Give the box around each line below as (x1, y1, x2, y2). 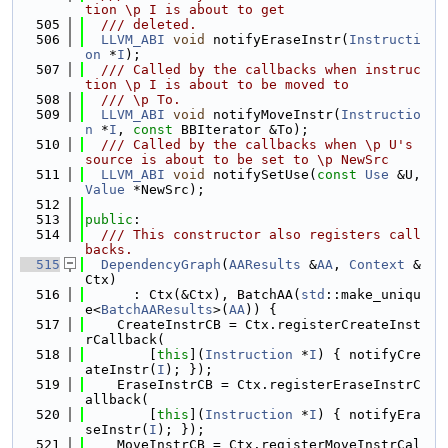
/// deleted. (85, 17, 197, 32)
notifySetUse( (205, 167, 317, 182)
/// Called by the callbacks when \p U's (85, 137, 413, 152)
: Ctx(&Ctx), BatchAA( (85, 287, 301, 302)
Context (349, 257, 405, 272)
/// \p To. (85, 92, 181, 107)
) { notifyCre (317, 347, 421, 362)
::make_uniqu (325, 287, 421, 302)
